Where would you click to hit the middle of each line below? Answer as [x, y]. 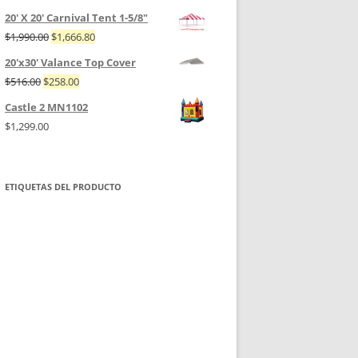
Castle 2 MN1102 [46, 107]
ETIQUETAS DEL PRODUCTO [63, 187]
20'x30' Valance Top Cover [70, 63]
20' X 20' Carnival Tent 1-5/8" [76, 18]
